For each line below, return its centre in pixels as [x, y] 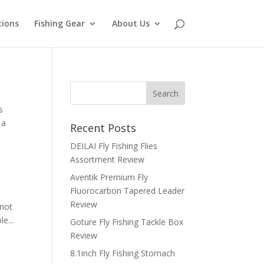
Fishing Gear [59, 23]
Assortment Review [108, 159]
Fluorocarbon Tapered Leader [128, 191]
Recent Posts [103, 128]
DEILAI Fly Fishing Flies [114, 146]
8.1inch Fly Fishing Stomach [123, 253]
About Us [131, 23]
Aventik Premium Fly [109, 177]
